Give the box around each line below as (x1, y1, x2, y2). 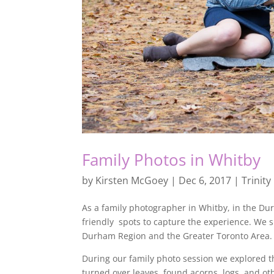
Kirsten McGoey (95, 173, 169, 187)
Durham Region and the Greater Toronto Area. (82, 229, 273, 242)
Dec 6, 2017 (179, 173, 232, 187)
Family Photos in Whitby (82, 148, 261, 171)
